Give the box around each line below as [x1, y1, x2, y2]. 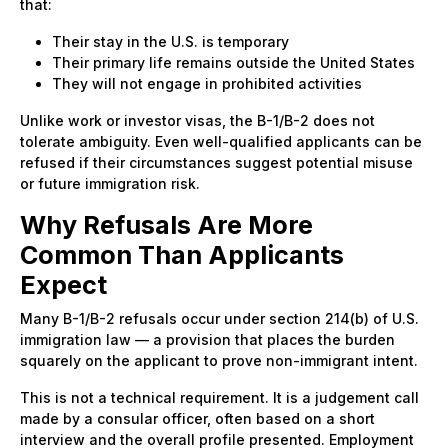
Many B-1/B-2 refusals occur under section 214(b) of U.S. [20, 309, 419, 327]
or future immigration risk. [20, 174, 200, 192]
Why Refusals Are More [20, 209, 313, 240]
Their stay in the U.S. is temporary [52, 32, 289, 50]
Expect [20, 269, 107, 300]
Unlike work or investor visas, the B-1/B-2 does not [20, 111, 375, 129]
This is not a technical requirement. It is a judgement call [20, 388, 419, 406]
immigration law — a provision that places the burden [20, 330, 395, 348]
